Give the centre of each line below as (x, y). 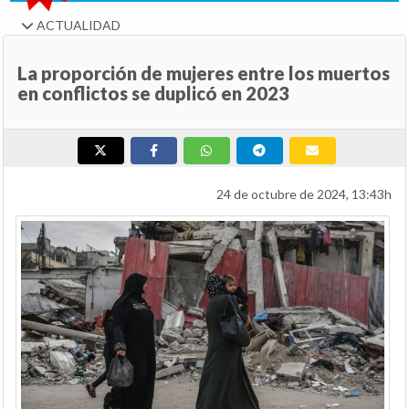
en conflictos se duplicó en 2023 (153, 94)
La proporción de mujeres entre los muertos (204, 73)
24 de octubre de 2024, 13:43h (304, 194)
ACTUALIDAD (77, 26)
